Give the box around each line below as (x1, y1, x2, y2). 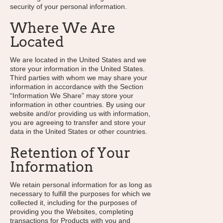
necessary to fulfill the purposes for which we (10, 190, 151, 198)
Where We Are (10, 19, 115, 36)
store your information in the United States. (10, 65, 145, 73)
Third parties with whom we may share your (10, 74, 147, 82)
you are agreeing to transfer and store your (10, 118, 146, 126)
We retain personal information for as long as (10, 181, 152, 189)
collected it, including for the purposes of (10, 199, 137, 207)
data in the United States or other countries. (10, 127, 147, 135)
